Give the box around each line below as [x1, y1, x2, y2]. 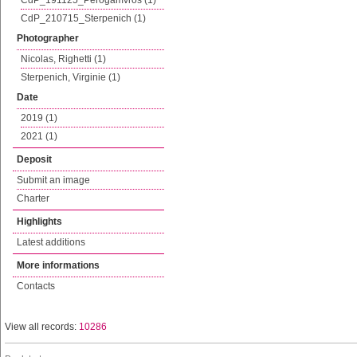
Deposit [17, 154, 52, 165]
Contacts [17, 280, 55, 292]
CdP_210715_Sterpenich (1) [21, 13, 146, 24]
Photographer [17, 33, 79, 44]
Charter [17, 193, 49, 204]
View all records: [5, 321, 79, 332]
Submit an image [17, 175, 90, 186]
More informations [17, 260, 100, 271]
